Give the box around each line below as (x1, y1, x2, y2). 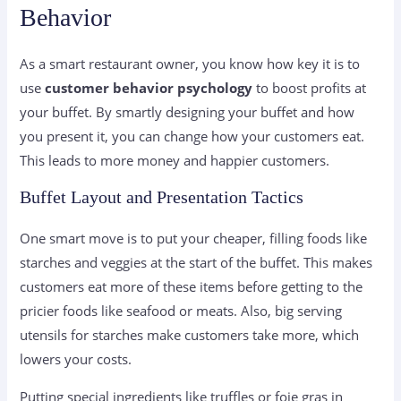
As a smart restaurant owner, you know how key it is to (20, 54, 361, 73)
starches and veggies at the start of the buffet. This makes (20, 253, 373, 272)
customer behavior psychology (45, 78, 253, 97)
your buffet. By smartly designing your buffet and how (20, 102, 355, 121)
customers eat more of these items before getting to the (20, 277, 363, 296)
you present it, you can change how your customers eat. (20, 126, 365, 145)
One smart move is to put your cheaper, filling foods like (20, 229, 368, 248)
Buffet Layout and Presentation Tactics (20, 187, 304, 208)
